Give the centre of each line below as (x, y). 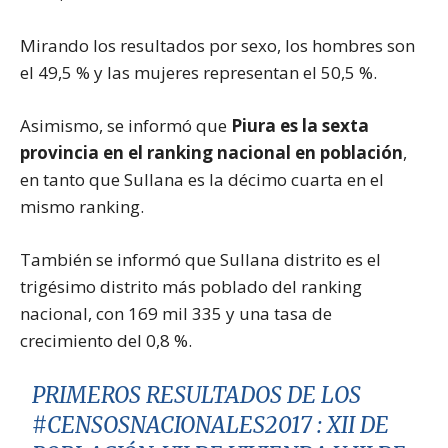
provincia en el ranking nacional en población (211, 152)
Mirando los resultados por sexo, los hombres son (217, 45)
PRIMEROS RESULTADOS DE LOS (197, 394)
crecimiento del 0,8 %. (106, 340)
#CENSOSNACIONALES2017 (172, 424)
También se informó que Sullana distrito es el (200, 259)
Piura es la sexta (300, 125)
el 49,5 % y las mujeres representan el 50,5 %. (198, 72)
